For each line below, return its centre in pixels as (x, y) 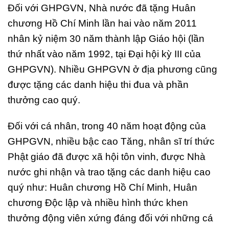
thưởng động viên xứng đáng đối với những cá (110, 218)
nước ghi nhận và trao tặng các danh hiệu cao (109, 172)
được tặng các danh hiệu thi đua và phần (98, 85)
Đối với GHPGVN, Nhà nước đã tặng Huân (102, 8)
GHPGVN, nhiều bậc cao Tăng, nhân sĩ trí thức (111, 141)
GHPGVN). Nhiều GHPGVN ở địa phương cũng (112, 70)
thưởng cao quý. (44, 100)
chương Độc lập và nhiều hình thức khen (98, 202)
